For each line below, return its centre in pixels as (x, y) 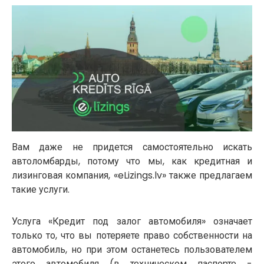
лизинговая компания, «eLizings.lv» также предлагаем (132, 175)
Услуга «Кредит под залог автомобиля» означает (132, 221)
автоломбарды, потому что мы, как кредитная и (132, 161)
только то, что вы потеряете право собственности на (132, 235)
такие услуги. (41, 189)
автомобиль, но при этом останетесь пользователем (132, 249)
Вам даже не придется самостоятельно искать (132, 147)
